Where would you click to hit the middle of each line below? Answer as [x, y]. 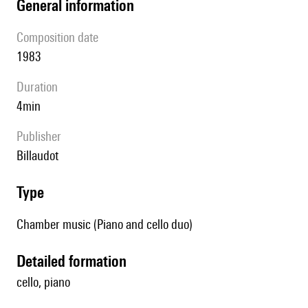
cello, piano [43, 282]
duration [41, 87]
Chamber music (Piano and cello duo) [104, 224]
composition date [61, 37]
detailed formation [76, 261]
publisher [42, 136]
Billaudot [41, 156]
